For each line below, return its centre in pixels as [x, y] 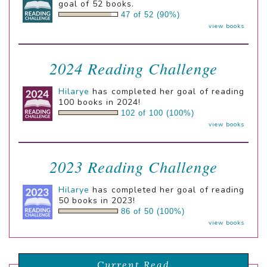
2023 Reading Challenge [133, 167]
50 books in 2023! [97, 201]
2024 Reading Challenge [133, 69]
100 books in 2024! [100, 103]
